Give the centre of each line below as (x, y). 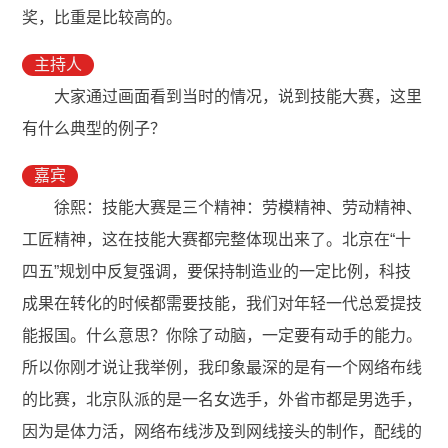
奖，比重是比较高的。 (102, 18)
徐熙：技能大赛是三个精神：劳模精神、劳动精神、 (238, 208)
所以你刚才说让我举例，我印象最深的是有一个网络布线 (222, 368)
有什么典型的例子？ (96, 129)
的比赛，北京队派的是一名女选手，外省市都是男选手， (222, 400)
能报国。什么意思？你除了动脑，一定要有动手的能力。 (222, 336)
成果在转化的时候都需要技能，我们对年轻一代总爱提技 (222, 304)
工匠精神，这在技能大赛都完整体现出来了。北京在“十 (217, 240)
